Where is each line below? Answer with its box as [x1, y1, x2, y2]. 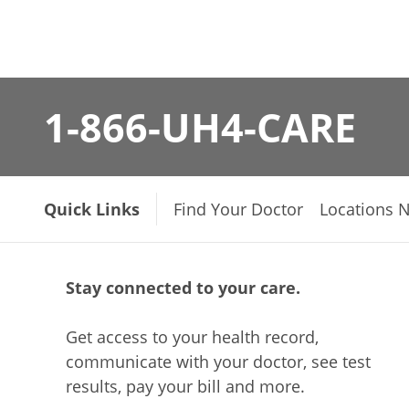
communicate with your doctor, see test [66, 351, 371, 372]
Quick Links [44, 197, 140, 220]
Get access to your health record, [66, 326, 319, 348]
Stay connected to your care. [66, 277, 300, 299]
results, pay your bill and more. [66, 375, 305, 397]
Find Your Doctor [173, 197, 303, 220]
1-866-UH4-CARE [44, 100, 356, 153]
